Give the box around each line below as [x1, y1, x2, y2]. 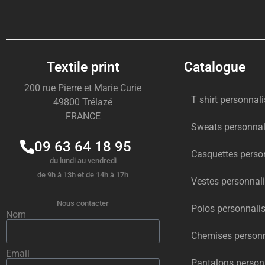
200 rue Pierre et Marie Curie [24, 82, 141, 93]
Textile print [46, 59, 119, 75]
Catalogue [184, 59, 245, 75]
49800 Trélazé [53, 96, 112, 108]
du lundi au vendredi [49, 156, 117, 165]
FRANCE [65, 110, 101, 122]
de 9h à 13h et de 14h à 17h [37, 170, 128, 179]
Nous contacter [57, 198, 109, 208]
